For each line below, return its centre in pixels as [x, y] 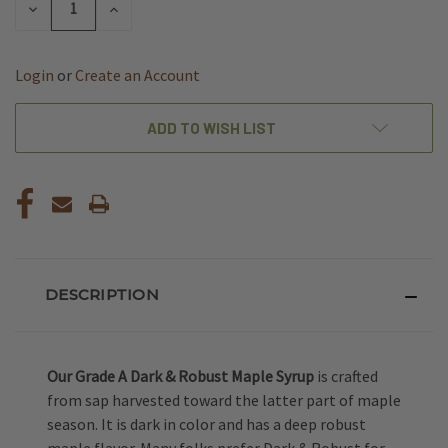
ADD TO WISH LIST [211, 128]
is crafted [346, 376]
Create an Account [137, 75]
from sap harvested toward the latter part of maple [224, 400]
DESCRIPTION [102, 295]
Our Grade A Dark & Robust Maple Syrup [180, 376]
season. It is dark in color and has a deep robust [206, 424]
